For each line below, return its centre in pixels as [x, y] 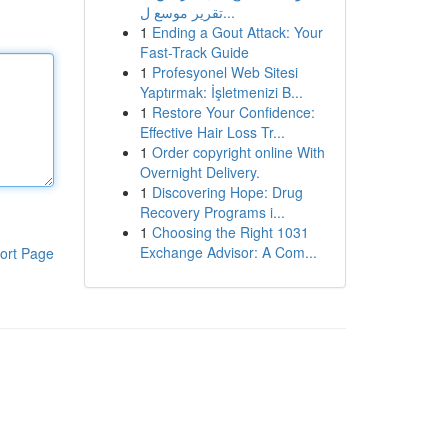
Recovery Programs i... [212, 212]
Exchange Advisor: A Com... [228, 252]
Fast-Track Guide [194, 52]
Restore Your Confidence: [233, 112]
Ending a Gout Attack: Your [237, 32]
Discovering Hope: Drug [227, 192]
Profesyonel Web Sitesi [224, 72]
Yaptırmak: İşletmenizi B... [221, 92]
